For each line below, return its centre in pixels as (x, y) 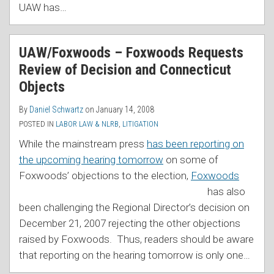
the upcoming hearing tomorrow (91, 159)
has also (226, 191)
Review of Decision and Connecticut (125, 69)
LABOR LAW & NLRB (87, 124)
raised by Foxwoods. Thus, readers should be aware (136, 239)
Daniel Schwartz (56, 109)
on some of (191, 159)
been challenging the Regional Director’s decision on (134, 207)
